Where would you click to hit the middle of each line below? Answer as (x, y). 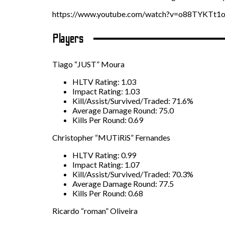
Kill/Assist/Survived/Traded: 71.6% (133, 100)
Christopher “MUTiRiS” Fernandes (111, 137)
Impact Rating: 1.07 (106, 164)
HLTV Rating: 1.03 (104, 81)
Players (69, 39)
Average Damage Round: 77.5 (123, 183)
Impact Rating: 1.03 (106, 91)
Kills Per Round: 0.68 (108, 193)
